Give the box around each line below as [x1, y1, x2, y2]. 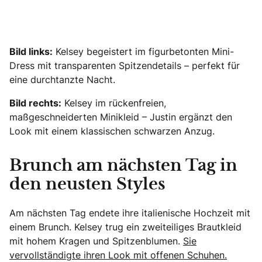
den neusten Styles [9, 177, 166, 192]
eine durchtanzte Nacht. [9, 73, 115, 86]
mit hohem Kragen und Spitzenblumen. [9, 234, 183, 247]
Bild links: [9, 44, 53, 58]
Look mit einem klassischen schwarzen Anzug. [9, 124, 215, 137]
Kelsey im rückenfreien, [61, 96, 166, 109]
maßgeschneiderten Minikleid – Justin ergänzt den [9, 110, 232, 123]
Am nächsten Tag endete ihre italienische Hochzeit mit [9, 206, 250, 219]
